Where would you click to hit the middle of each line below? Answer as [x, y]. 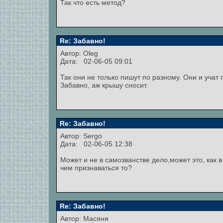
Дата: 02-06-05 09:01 [96, 61]
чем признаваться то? [96, 168]
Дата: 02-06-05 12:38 [96, 144]
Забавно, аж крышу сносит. [104, 85]
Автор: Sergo [82, 136]
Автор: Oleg [80, 53]
